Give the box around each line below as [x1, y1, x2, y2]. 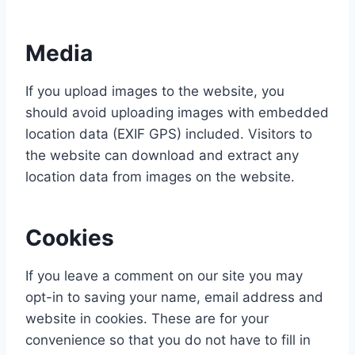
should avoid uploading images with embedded [25, 105, 329, 120]
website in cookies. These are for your [25, 311, 269, 326]
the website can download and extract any [25, 147, 299, 163]
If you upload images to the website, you [25, 83, 284, 99]
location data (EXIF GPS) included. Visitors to [25, 126, 312, 142]
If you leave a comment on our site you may [25, 268, 303, 284]
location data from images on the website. [25, 169, 295, 185]
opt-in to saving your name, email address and [25, 289, 323, 305]
